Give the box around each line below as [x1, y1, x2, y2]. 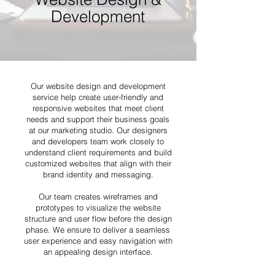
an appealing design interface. [43, 247, 153, 257]
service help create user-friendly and [33, 92, 163, 102]
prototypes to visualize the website [35, 203, 161, 212]
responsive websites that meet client [32, 103, 164, 113]
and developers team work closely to [32, 136, 164, 146]
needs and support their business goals [26, 114, 169, 124]
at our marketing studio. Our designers [28, 125, 168, 135]
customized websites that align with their [25, 158, 171, 168]
